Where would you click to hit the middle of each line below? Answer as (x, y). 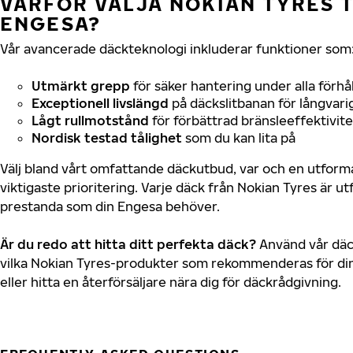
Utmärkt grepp (81, 85)
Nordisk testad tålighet (107, 137)
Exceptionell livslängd (100, 103)
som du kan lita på (239, 137)
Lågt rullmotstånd (90, 120)
